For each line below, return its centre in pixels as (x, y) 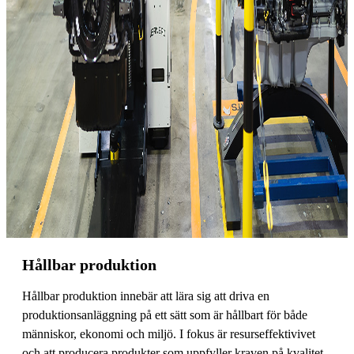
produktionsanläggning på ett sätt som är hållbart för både (165, 314)
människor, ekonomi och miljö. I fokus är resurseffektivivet (169, 333)
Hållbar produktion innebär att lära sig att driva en (146, 296)
